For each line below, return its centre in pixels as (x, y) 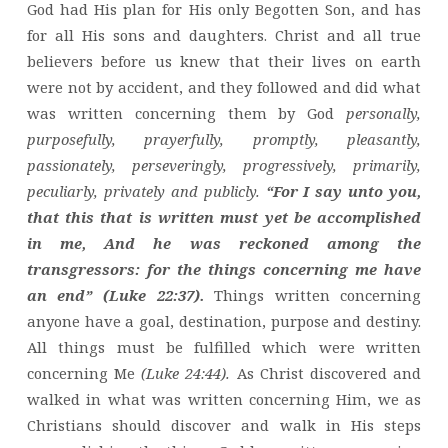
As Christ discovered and (326, 372)
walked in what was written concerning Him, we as (224, 398)
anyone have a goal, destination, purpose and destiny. (224, 320)
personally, (384, 112)
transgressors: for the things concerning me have (224, 268)
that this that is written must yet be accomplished (224, 216)
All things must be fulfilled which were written (224, 346)
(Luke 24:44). (186, 372)
